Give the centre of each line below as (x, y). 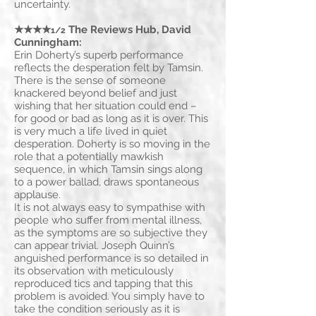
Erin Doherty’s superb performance (99, 55)
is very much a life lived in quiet (91, 132)
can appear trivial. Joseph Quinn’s (94, 246)
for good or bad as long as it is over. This (111, 119)
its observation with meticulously (94, 271)
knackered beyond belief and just (96, 93)
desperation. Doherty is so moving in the (112, 144)
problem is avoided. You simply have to (109, 297)
